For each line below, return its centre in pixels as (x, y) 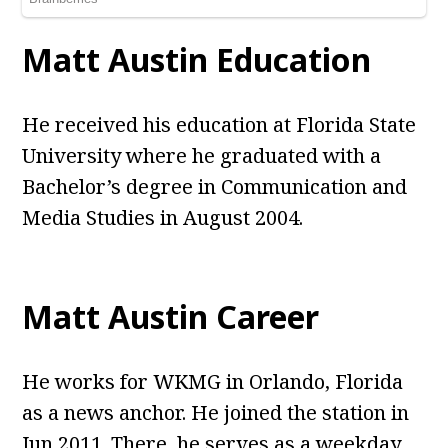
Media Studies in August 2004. (163, 218)
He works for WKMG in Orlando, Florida (213, 382)
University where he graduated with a (202, 156)
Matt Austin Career (171, 317)
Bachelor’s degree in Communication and (215, 187)
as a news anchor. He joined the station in (216, 413)
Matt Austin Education (197, 60)
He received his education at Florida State (219, 125)
